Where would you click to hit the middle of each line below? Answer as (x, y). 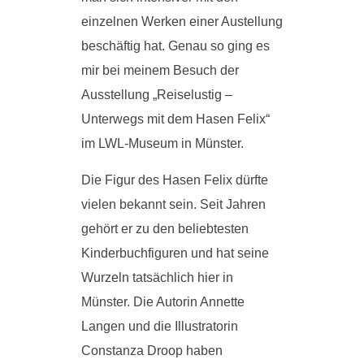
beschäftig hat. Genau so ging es (175, 46)
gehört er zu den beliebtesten (165, 229)
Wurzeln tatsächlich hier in (157, 277)
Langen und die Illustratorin (160, 326)
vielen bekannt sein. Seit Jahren (173, 204)
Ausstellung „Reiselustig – (157, 95)
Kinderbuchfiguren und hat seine (175, 253)
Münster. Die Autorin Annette (163, 302)
